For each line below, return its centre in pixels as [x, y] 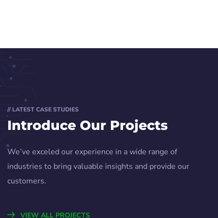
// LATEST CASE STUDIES [43, 109]
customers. [27, 181]
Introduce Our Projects [88, 125]
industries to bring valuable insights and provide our [98, 166]
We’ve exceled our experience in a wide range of [92, 152]
